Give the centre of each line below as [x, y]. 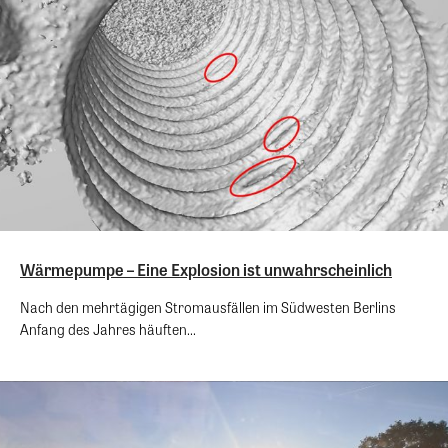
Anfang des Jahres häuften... [108, 328]
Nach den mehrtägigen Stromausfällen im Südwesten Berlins [208, 306]
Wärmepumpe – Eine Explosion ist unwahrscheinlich [206, 269]
